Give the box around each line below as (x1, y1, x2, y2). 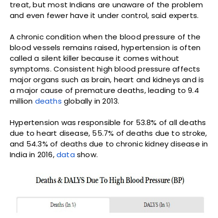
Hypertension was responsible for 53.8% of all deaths (10, 117, 206, 128)
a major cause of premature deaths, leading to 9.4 (10, 85, 199, 96)
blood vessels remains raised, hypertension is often (10, 42, 201, 53)
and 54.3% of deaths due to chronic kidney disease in (10, 139, 208, 149)
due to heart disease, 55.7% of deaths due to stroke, (10, 128, 207, 139)
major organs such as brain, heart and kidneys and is (10, 74, 204, 85)
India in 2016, (10, 149, 56, 160)
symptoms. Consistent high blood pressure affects (10, 64, 200, 74)
